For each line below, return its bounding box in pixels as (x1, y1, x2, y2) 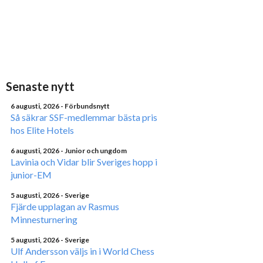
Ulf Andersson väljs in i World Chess (11, 245, 154, 257)
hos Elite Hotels (11, 124, 74, 136)
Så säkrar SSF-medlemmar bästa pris (11, 112, 157, 123)
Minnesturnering (11, 214, 77, 225)
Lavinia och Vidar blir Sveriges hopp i (11, 156, 157, 167)
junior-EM (11, 169, 52, 180)
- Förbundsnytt (60, 102, 110, 110)
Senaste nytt (6, 79, 75, 93)
